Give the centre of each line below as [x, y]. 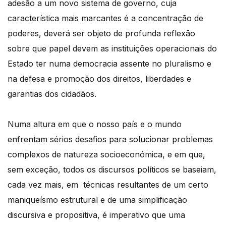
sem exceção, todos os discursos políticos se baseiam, [112, 169]
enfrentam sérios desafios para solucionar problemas [110, 139]
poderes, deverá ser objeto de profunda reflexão [101, 33]
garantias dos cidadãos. [53, 94]
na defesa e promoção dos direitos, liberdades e [99, 78]
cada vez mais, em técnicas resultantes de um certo [108, 184]
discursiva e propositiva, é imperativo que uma [96, 215]
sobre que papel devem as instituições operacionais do [112, 48]
